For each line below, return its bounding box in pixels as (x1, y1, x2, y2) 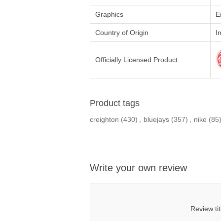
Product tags (90, 98, 140, 109)
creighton (90, 115, 119, 124)
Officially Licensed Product (95, 56, 178, 64)
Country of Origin (95, 29, 148, 37)
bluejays (144, 115, 169, 124)
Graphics (95, 10, 123, 19)
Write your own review (90, 162, 187, 174)
